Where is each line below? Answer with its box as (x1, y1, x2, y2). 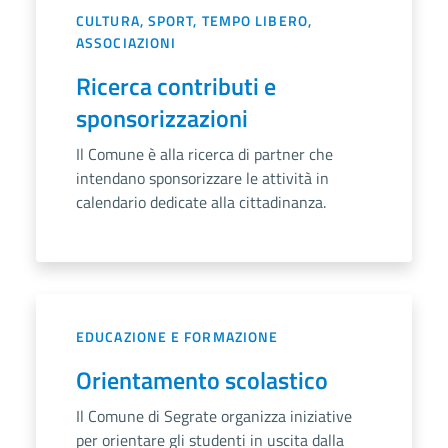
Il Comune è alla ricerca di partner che (76, 142, 333, 167)
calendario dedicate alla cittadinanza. (76, 190, 326, 215)
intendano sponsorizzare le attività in (76, 166, 329, 191)
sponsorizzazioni (76, 100, 248, 137)
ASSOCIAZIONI (76, 32, 177, 54)
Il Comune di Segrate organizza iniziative (76, 404, 352, 429)
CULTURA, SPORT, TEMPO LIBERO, (76, 10, 312, 32)
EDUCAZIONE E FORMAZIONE (76, 326, 279, 348)
